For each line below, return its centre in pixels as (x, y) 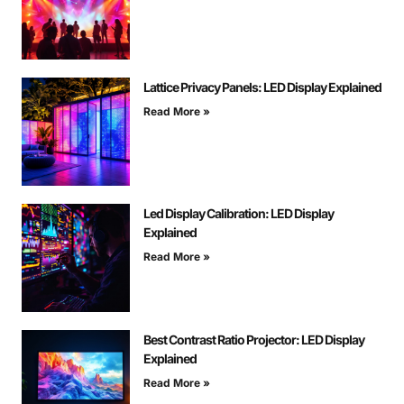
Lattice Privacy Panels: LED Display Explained (262, 87)
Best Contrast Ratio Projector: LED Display (254, 340)
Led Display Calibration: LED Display (239, 214)
